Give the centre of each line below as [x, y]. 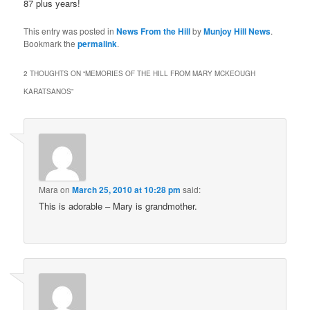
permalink [98, 44]
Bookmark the [51, 43]
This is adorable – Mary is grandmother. [118, 206]
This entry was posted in [70, 31]
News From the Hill [154, 31]
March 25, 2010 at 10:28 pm [127, 190]
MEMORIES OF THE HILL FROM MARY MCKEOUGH [171, 74]
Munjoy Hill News [237, 31]
